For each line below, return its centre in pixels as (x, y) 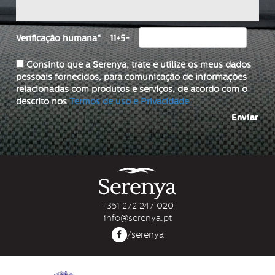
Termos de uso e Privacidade (130, 101)
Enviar (245, 117)
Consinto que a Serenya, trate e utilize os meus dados (139, 64)
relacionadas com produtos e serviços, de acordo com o (132, 89)
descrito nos (43, 101)
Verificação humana (57, 38)
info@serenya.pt (137, 218)
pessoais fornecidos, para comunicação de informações (132, 77)
